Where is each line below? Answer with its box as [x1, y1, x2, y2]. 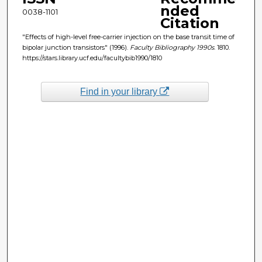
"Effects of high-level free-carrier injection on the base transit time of [22, 32, 235, 41]
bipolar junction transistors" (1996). [22, 43, 130, 51]
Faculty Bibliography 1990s [129, 43, 214, 51]
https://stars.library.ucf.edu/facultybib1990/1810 [22, 53, 162, 62]
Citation [160, 14, 219, 32]
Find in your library [80, 86, 160, 96]
